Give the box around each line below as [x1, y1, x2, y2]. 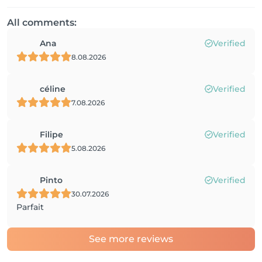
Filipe [40, 129, 63, 140]
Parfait [16, 202, 44, 212]
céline [40, 84, 65, 94]
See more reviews [89, 233, 173, 244]
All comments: [7, 17, 77, 28]
